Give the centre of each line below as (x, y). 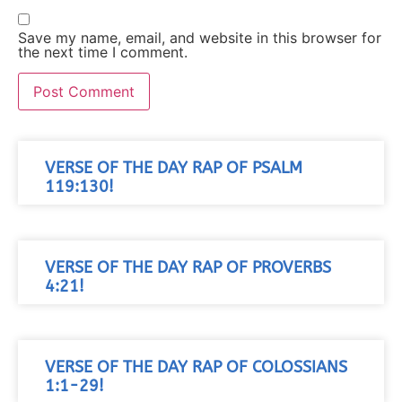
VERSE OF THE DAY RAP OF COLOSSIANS (196, 368)
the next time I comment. (103, 52)
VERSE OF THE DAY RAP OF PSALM (174, 169)
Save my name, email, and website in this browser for (200, 38)
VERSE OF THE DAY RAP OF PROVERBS (188, 268)
